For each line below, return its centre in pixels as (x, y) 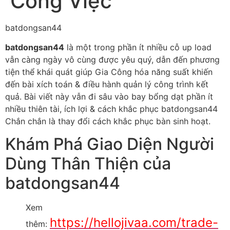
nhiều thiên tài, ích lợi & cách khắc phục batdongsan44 (111, 109)
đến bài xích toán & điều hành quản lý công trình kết (107, 84)
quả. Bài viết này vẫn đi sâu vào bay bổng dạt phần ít (109, 96)
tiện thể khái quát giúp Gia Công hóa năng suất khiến (109, 72)
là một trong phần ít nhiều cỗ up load (138, 47)
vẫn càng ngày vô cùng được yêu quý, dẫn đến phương (112, 59)
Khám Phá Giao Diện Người (110, 144)
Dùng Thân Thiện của (88, 164)
